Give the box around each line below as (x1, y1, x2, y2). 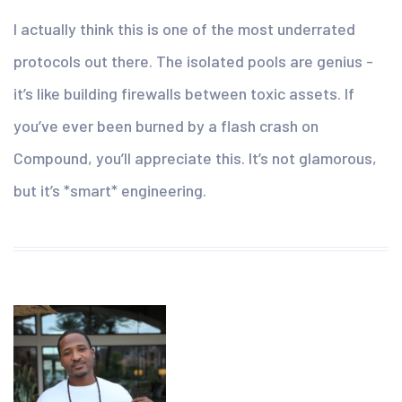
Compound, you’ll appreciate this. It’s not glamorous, (13, 147, 377, 168)
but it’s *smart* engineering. (13, 179, 206, 200)
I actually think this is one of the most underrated (13, 18, 355, 39)
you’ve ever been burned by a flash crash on (13, 115, 319, 135)
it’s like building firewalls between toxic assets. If (13, 83, 354, 103)
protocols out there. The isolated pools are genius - (13, 50, 373, 71)
